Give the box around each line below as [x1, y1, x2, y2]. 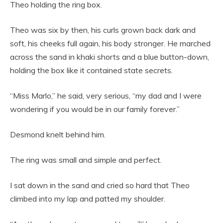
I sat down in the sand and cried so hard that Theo [10, 180, 190, 191]
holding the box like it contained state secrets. [10, 65, 173, 76]
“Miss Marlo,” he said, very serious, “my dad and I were [10, 91, 202, 101]
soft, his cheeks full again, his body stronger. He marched [10, 38, 211, 49]
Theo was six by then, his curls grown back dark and [10, 25, 196, 35]
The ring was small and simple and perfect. [10, 155, 162, 165]
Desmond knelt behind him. [10, 129, 106, 140]
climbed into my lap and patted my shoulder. [10, 194, 165, 204]
